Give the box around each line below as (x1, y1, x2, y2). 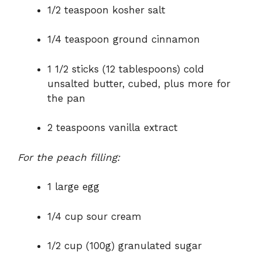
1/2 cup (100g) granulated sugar (47, 240, 202, 252)
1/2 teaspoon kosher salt (47, 4, 166, 16)
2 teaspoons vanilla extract (47, 122, 178, 134)
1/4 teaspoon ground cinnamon (47, 33, 200, 46)
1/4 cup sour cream (47, 210, 142, 222)
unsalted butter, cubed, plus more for (47, 77, 230, 89)
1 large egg (47, 181, 99, 193)
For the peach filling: (18, 151, 120, 163)
